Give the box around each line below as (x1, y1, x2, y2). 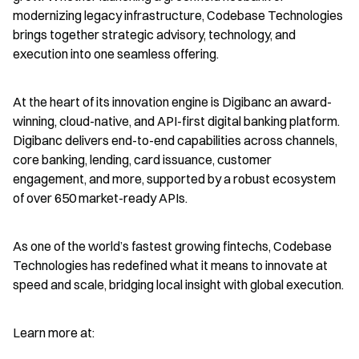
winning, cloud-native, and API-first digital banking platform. (13, 113, 340, 129)
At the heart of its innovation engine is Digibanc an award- (13, 94, 332, 110)
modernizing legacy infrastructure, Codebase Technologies (13, 7, 343, 23)
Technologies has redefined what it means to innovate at (13, 257, 328, 273)
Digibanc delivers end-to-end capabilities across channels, (13, 132, 337, 148)
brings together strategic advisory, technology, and (13, 26, 296, 42)
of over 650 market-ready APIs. (13, 190, 188, 206)
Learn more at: (13, 325, 95, 341)
